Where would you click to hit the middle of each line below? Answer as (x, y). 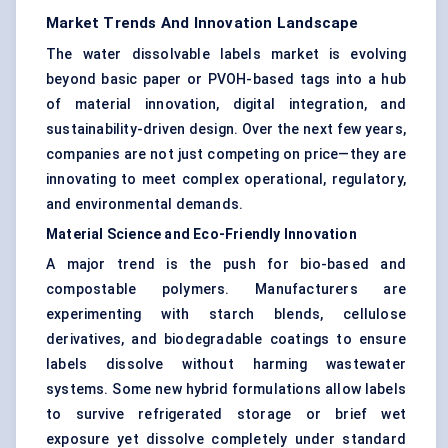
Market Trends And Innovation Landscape (202, 23)
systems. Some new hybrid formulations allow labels (226, 389)
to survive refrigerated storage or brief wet (226, 414)
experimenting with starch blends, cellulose (226, 314)
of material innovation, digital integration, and (226, 104)
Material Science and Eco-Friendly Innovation (201, 234)
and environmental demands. (145, 204)
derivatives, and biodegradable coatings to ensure (226, 339)
